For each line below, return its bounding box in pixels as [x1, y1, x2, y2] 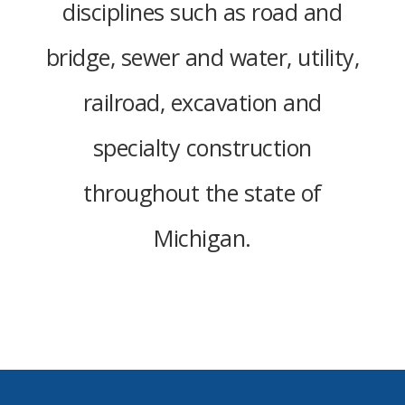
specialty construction [92, 132, 312, 163]
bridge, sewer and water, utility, [45, 42, 360, 72]
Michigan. [154, 222, 251, 253]
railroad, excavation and [82, 87, 322, 118]
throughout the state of [83, 177, 322, 208]
